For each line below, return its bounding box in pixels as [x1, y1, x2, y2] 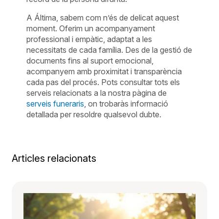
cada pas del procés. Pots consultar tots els [26, 77, 180, 87]
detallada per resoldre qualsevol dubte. [26, 109, 162, 119]
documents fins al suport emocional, [26, 55, 154, 66]
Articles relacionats [12, 152, 96, 164]
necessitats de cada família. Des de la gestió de [26, 44, 193, 55]
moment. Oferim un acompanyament [26, 23, 155, 33]
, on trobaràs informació [84, 98, 169, 109]
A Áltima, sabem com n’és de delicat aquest [26, 12, 179, 22]
